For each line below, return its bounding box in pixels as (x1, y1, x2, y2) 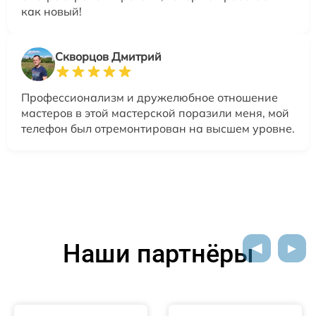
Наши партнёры (62, 239, 254, 269)
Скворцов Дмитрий (55, 49, 162, 64)
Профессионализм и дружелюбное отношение (21, 90, 278, 105)
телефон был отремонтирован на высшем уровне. (21, 121, 295, 136)
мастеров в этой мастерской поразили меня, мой (21, 106, 289, 121)
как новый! (21, 4, 82, 19)
